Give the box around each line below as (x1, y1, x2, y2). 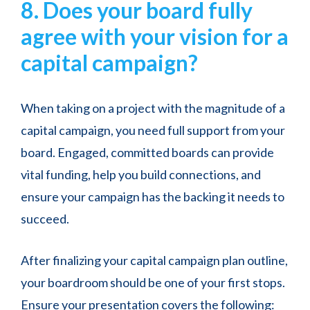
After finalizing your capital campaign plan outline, (21, 253, 288, 268)
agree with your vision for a (21, 23, 289, 51)
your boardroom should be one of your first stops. (21, 275, 285, 291)
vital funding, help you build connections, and (21, 167, 261, 183)
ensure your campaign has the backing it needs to (21, 189, 284, 205)
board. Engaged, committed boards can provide (21, 145, 274, 161)
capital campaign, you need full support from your (21, 122, 285, 138)
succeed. (21, 211, 71, 227)
